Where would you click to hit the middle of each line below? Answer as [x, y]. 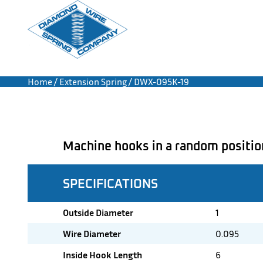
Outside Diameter [98, 213]
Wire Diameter [92, 234]
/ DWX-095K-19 [158, 82]
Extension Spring [93, 82]
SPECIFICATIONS [110, 183]
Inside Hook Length [102, 255]
